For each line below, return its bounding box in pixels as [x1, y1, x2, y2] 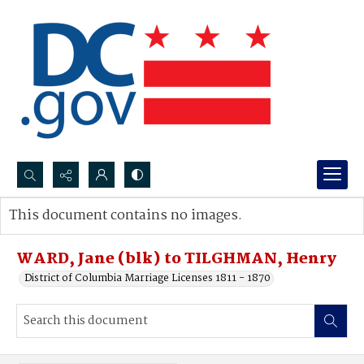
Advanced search [25, 223, 109, 240]
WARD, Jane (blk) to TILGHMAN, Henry [16, 247, 336, 271]
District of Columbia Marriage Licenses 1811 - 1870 [24, 270, 271, 287]
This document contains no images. [9, 205, 242, 227]
